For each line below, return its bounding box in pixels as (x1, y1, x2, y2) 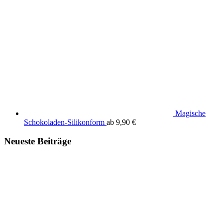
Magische (175, 109, 206, 117)
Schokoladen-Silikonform (24, 117, 105, 126)
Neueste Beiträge (4, 136, 71, 147)
